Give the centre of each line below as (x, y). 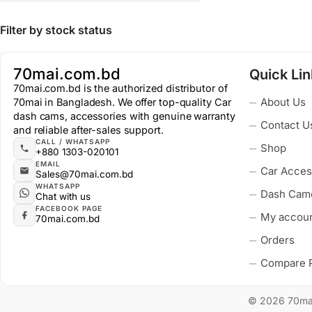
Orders (278, 240)
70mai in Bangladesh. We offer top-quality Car (122, 102)
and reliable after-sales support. (88, 130)
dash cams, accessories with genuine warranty (124, 116)
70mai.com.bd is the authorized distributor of (120, 88)
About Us (283, 102)
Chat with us (63, 196)
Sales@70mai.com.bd (84, 174)
